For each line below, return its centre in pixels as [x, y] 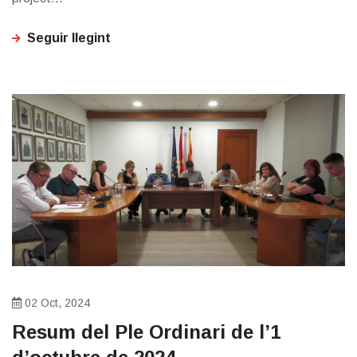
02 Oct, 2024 [56, 303]
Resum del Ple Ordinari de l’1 [146, 332]
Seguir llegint [69, 38]
